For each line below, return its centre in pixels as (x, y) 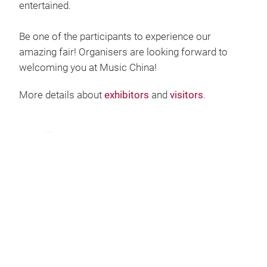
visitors (187, 95)
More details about (62, 95)
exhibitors (127, 95)
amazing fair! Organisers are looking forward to (123, 52)
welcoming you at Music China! (88, 68)
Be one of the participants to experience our (115, 37)
